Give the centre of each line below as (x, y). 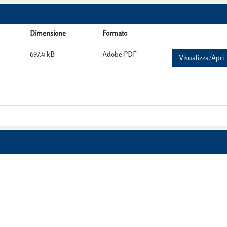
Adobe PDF (120, 55)
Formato (115, 34)
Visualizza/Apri (201, 59)
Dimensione (48, 34)
